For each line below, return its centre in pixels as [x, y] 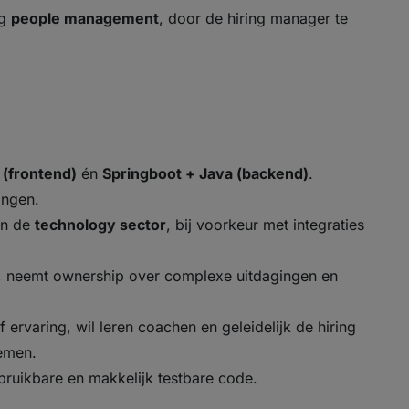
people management [85, 18]
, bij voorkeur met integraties [265, 225]
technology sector [100, 225]
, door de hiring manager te [253, 18]
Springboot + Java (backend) [205, 173]
